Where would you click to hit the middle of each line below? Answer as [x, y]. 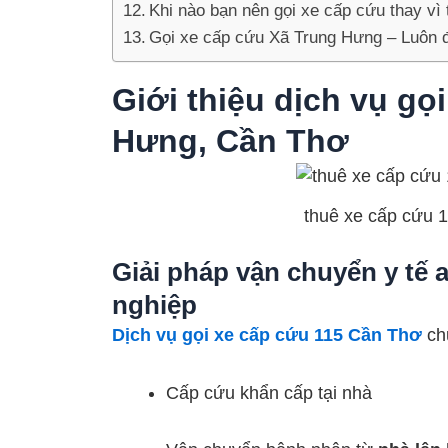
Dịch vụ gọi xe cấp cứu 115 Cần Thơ [267, 335]
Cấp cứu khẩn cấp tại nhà [269, 392]
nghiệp [154, 305]
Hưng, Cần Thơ [230, 140]
